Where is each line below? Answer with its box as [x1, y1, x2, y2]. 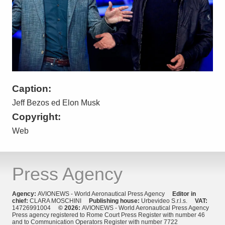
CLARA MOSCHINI [30, 197, 89, 204]
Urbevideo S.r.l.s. [141, 197, 195, 204]
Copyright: [12, 111, 61, 122]
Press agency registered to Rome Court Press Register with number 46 [12, 211, 205, 218]
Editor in [172, 190, 196, 197]
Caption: [12, 83, 51, 94]
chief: [12, 197, 30, 204]
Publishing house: [89, 197, 141, 204]
